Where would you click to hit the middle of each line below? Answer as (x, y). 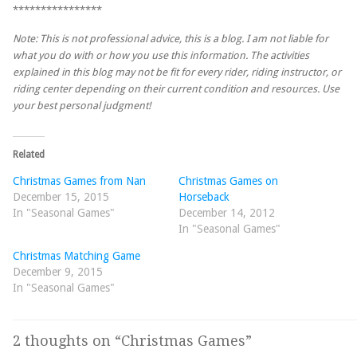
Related (29, 154)
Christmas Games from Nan (79, 180)
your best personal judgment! (82, 105)
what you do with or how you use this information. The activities (161, 55)
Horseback (204, 196)
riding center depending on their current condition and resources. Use (176, 88)
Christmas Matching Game (76, 255)
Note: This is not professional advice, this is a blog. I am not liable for (171, 38)
